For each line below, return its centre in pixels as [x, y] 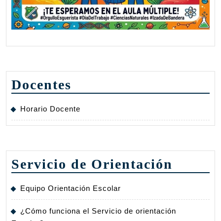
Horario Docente [50, 109]
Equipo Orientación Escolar [71, 188]
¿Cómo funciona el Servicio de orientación [98, 211]
